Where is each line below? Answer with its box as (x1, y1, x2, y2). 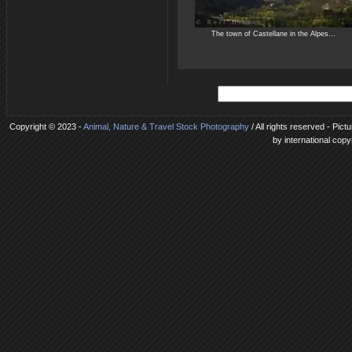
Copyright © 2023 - (9, 122, 83, 132)
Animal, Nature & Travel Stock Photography (83, 122, 249, 132)
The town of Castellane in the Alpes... (211, 30, 335, 38)
